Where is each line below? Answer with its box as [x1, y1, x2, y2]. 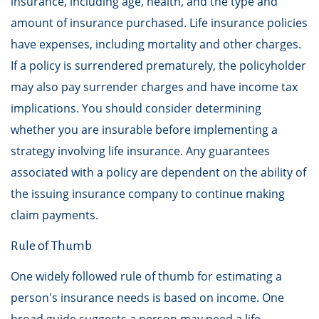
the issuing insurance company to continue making [11, 186, 285, 202]
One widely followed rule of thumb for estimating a [11, 268, 282, 284]
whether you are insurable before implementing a [11, 122, 278, 137]
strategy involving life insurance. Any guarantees [11, 143, 270, 159]
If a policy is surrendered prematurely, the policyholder [11, 58, 306, 73]
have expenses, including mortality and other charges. [11, 36, 301, 52]
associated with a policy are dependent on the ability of [11, 164, 306, 180]
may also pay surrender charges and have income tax [11, 79, 298, 95]
